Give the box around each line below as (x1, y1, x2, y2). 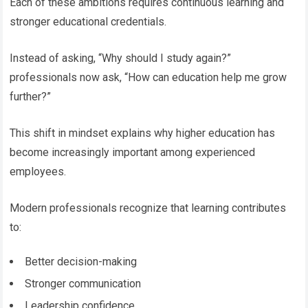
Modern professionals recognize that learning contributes (10, 201, 287, 214)
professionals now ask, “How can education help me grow (10, 70, 287, 84)
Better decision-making (25, 254, 137, 268)
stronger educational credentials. (10, 14, 167, 28)
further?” (10, 89, 52, 103)
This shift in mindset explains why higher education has (10, 126, 276, 140)
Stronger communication (25, 276, 142, 290)
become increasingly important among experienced (10, 145, 256, 159)
